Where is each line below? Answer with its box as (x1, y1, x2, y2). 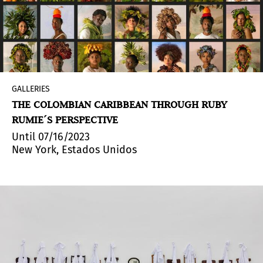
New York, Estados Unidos (12, 143, 137, 156)
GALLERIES (12, 83, 50, 94)
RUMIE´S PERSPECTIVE (12, 113, 118, 126)
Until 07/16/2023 (12, 130, 90, 143)
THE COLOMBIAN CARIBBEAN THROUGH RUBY (12, 97, 227, 111)
